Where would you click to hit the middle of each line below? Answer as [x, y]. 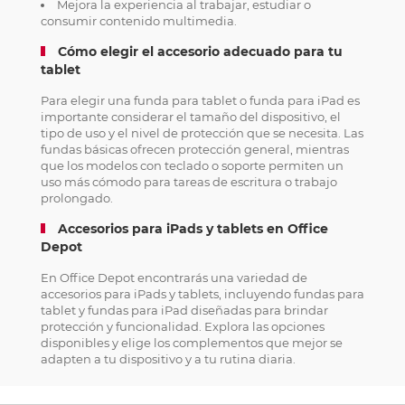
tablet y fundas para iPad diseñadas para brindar [184, 310]
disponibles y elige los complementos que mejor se [191, 343]
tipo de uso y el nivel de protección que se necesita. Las [202, 133]
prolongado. [76, 198]
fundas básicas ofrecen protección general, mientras [194, 149]
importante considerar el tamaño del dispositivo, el [190, 117]
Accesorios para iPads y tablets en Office [193, 229]
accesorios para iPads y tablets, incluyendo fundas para [202, 294]
